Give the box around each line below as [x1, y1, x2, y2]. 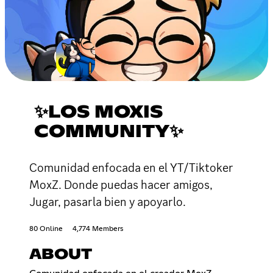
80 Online [29, 225, 63, 233]
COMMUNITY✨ [34, 123, 183, 141]
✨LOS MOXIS [34, 104, 163, 121]
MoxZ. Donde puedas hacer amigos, [29, 176, 213, 193]
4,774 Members [73, 225, 123, 233]
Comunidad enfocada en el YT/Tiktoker [29, 159, 233, 175]
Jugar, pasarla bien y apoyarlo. [29, 193, 186, 210]
